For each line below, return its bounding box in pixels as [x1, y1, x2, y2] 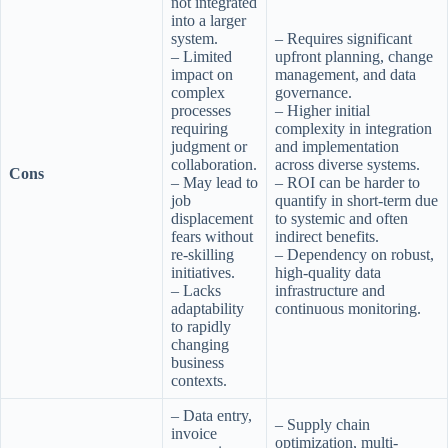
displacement [171, 209, 253, 227]
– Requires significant [275, 29, 412, 47]
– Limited [171, 47, 232, 65]
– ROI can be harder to [275, 173, 420, 191]
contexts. [171, 371, 227, 389]
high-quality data [275, 263, 381, 281]
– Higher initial [275, 101, 370, 119]
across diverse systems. [275, 155, 420, 173]
